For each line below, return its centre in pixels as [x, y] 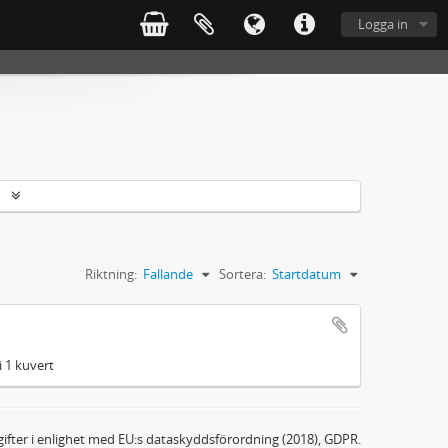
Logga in [383, 24]
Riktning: [111, 273]
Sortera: [242, 273]
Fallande [168, 273]
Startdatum [306, 273]
